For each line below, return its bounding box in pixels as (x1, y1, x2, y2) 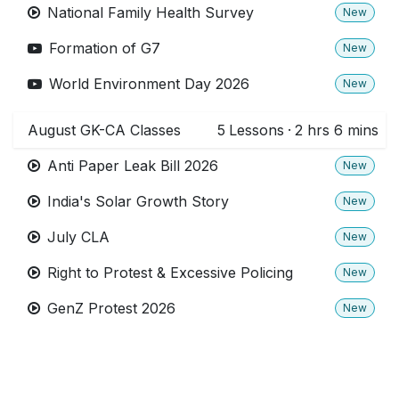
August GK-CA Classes (28, 120, 181, 139)
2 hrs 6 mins (295, 120, 379, 139)
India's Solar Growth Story (47, 191, 229, 210)
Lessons (229, 120, 284, 139)
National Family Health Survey (47, 3, 254, 21)
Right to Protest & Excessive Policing (47, 263, 293, 281)
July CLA (47, 227, 110, 246)
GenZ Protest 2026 (47, 298, 175, 317)
